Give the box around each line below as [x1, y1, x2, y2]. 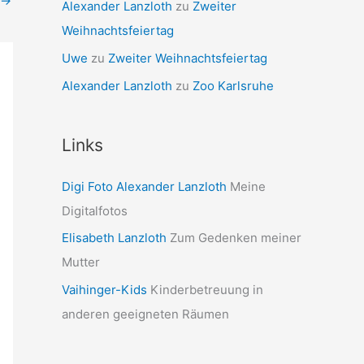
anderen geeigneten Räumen [62, 306, 229, 322]
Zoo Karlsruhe [193, 77, 274, 93]
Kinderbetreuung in [147, 282, 263, 297]
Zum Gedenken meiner [167, 230, 301, 246]
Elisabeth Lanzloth [62, 230, 167, 246]
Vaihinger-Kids [62, 282, 147, 297]
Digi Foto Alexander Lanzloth [62, 178, 227, 194]
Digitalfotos [62, 202, 128, 219]
